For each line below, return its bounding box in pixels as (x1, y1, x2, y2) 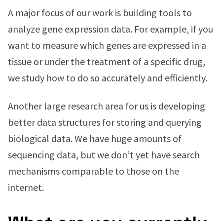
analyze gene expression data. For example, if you (8, 23, 213, 35)
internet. (8, 181, 44, 193)
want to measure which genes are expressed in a (8, 39, 206, 51)
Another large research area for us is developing (8, 100, 205, 112)
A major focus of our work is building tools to (8, 6, 192, 19)
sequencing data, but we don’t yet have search (8, 148, 200, 161)
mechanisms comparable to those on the (8, 165, 179, 177)
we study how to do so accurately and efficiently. (8, 72, 207, 84)
